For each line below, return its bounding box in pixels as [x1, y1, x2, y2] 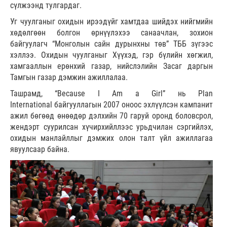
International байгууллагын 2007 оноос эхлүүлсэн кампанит [10, 100, 213, 110]
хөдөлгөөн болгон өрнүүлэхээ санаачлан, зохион [10, 28, 213, 38]
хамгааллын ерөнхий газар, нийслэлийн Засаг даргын [10, 61, 213, 71]
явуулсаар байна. [10, 144, 69, 155]
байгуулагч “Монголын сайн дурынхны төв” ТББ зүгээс [10, 39, 213, 49]
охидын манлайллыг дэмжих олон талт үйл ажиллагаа [10, 133, 213, 143]
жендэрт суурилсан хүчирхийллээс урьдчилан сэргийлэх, [10, 122, 213, 132]
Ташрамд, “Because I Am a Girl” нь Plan [10, 89, 213, 99]
